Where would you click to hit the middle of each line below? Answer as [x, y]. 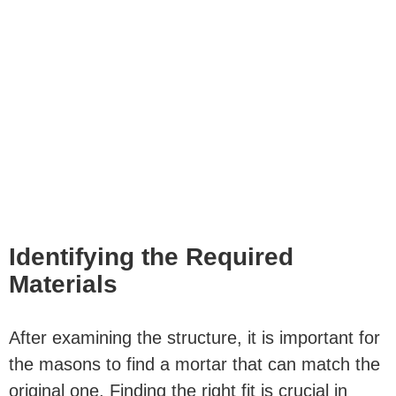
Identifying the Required [151, 256]
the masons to [68, 364]
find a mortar [177, 364]
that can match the [304, 364]
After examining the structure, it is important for [194, 337]
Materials [63, 284]
